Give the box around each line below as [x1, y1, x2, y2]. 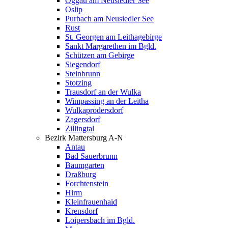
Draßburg [65, 170, 96, 179]
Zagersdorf [65, 115, 100, 124]
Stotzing [65, 78, 92, 87]
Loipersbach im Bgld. [65, 216, 135, 224]
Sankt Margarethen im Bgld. [65, 42, 156, 50]
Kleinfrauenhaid [65, 197, 117, 206]
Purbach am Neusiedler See [65, 14, 154, 23]
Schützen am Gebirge [65, 51, 134, 60]
